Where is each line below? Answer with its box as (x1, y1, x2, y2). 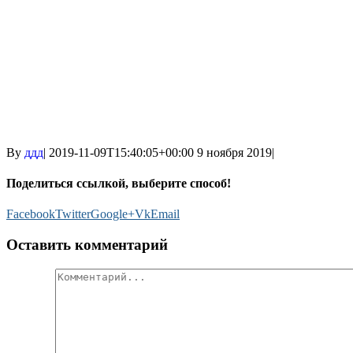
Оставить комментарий (6, 236, 168, 254)
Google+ (91, 207, 135, 221)
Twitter (55, 207, 91, 221)
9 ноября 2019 (197, 145, 272, 159)
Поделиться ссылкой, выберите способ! (6, 176, 231, 191)
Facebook (6, 207, 55, 221)
